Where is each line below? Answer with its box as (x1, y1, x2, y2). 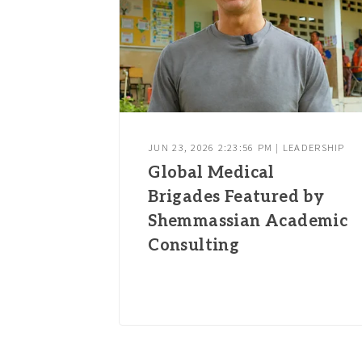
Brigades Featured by (148, 187, 325, 207)
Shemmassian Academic (148, 211, 348, 231)
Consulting (148, 235, 240, 255)
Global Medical (148, 162, 275, 183)
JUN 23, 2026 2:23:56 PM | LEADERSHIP (148, 141, 345, 154)
